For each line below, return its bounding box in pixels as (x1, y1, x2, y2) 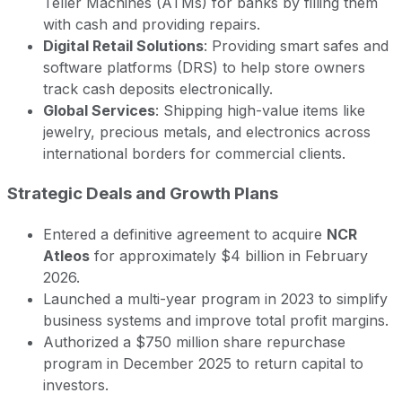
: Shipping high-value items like (155, 101, 365, 120)
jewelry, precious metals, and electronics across (43, 123, 371, 142)
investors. (43, 375, 109, 394)
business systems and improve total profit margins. (43, 310, 389, 329)
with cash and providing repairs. (43, 15, 260, 34)
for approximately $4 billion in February (90, 246, 368, 265)
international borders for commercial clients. (43, 144, 345, 163)
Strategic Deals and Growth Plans (7, 182, 278, 204)
